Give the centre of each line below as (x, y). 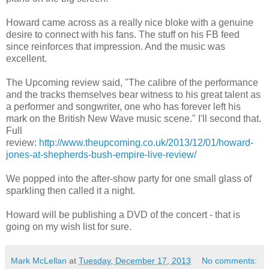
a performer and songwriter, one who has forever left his (123, 107)
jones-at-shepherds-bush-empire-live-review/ (101, 155)
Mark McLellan (39, 261)
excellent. (26, 59)
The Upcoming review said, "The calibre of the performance (132, 83)
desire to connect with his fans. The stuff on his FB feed (123, 35)
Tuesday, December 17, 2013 (135, 261)
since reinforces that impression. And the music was (116, 47)
